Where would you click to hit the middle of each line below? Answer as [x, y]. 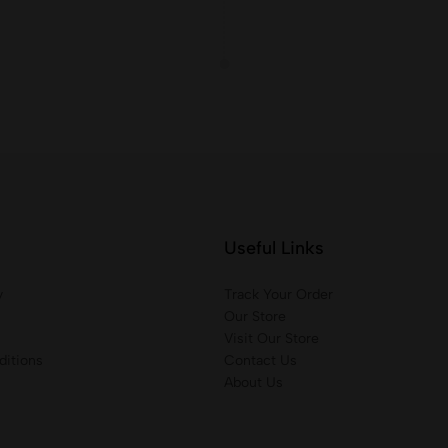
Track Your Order [278, 294]
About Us [253, 382]
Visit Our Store [271, 338]
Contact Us [260, 360]
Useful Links [274, 248]
